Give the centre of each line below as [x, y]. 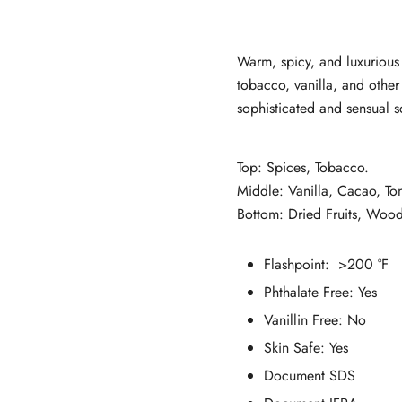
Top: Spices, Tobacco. [303, 167]
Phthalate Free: [311, 292]
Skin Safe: [297, 347]
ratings [261, 25]
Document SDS [310, 375]
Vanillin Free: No [315, 319]
